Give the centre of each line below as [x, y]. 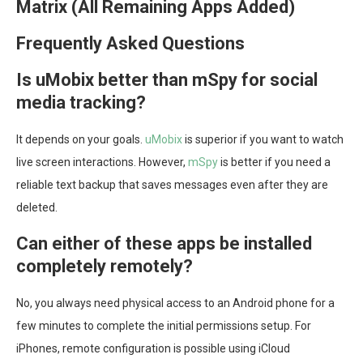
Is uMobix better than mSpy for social [167, 80]
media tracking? [81, 103]
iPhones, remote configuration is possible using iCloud [153, 349]
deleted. [37, 208]
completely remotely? [105, 267]
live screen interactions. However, [102, 162]
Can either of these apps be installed [164, 244]
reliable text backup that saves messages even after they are [172, 185]
